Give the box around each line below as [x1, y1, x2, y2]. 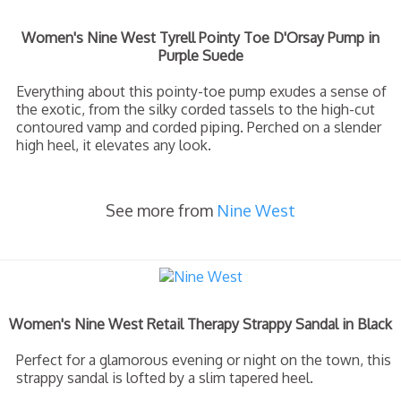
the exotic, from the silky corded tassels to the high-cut [16, 100, 375, 118]
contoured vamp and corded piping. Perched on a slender [16, 118, 381, 136]
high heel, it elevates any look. [16, 136, 211, 154]
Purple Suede [158, 47, 243, 64]
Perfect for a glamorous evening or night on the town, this [16, 351, 391, 369]
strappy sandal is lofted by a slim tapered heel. [16, 369, 313, 387]
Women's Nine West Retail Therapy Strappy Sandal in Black [9, 315, 392, 333]
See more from [106, 200, 217, 220]
